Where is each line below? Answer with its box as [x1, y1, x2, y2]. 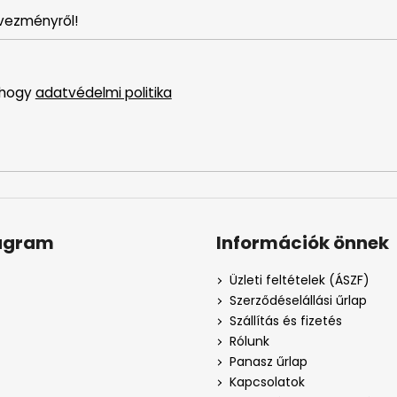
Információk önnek [216, 230, 389, 256]
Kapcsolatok [230, 373, 305, 392]
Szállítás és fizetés [230, 312, 342, 331]
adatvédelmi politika [35, 82, 172, 102]
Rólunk [230, 332, 269, 351]
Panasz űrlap [230, 353, 307, 371]
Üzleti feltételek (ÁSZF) [230, 271, 370, 290]
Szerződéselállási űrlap [230, 292, 367, 310]
